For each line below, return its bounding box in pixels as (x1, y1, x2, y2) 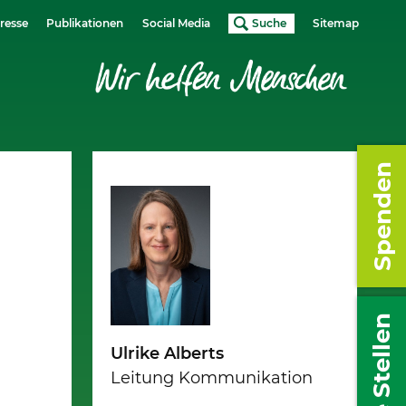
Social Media (141, 15, 210, 30)
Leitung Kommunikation (110, 368, 313, 389)
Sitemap (313, 15, 359, 30)
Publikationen (46, 15, 124, 30)
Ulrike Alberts (110, 343, 224, 364)
